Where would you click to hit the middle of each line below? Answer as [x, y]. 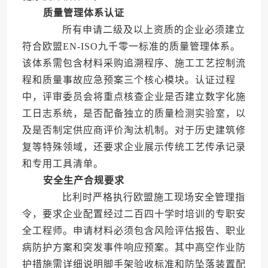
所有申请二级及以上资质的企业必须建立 [143, 30]
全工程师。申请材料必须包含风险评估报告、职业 [134, 231]
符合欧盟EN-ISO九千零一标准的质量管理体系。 [131, 47]
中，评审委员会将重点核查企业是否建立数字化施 [134, 97]
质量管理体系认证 [83, 13]
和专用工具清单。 [63, 164]
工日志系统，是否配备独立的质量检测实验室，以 [134, 114]
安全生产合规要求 [83, 181]
